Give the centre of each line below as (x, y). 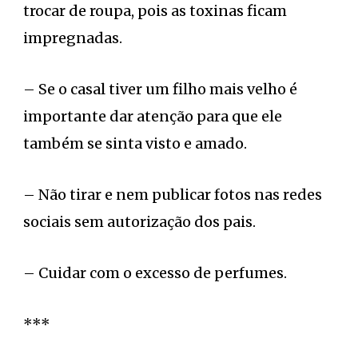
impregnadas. (73, 38)
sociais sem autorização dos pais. (139, 221)
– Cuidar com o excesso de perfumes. (155, 272)
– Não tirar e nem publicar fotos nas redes (173, 194)
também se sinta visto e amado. (135, 143)
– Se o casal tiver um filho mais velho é (160, 89)
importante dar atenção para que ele (153, 116)
